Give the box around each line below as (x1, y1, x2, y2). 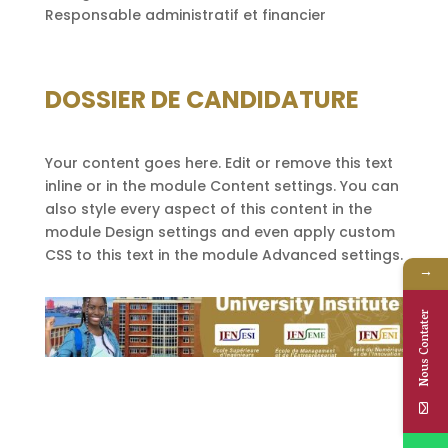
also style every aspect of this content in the (44, 198, 372, 219)
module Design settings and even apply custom (44, 221, 395, 242)
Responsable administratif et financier (44, 4, 326, 25)
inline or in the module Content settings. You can (44, 175, 399, 196)
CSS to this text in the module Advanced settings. (44, 244, 403, 265)
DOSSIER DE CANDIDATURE (44, 82, 359, 116)
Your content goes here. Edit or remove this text (44, 152, 393, 173)
